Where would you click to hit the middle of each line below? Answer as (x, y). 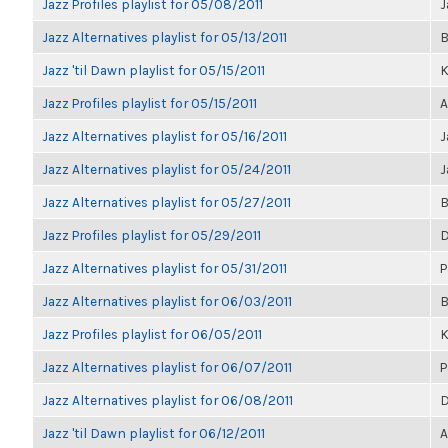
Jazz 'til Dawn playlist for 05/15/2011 (153, 70)
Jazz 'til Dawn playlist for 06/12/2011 (153, 433)
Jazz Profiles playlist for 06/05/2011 (152, 334)
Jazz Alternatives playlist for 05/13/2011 (164, 37)
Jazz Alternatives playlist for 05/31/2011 (164, 268)
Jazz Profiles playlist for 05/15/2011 (149, 103)
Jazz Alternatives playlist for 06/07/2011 (167, 367)
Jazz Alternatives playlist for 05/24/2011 (166, 169)
